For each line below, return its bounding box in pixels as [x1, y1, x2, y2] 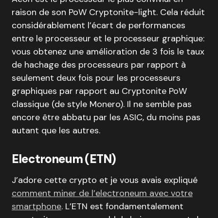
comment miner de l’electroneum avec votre [12, 187, 193, 199]
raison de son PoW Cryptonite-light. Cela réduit [12, 6, 205, 18]
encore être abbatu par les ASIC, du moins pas [12, 111, 200, 123]
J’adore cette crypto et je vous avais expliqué [12, 174, 198, 186]
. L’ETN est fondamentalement [61, 200, 183, 212]
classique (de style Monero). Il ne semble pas [12, 98, 192, 110]
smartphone [12, 200, 61, 212]
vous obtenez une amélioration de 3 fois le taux [12, 46, 204, 57]
